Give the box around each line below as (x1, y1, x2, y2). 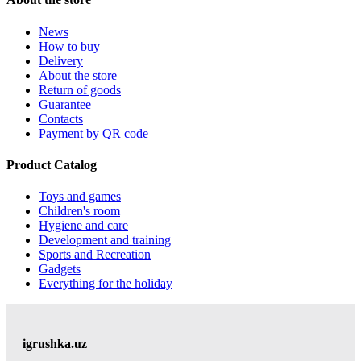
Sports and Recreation (39, 247, 151, 262)
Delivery (39, 53, 83, 68)
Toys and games (39, 189, 121, 204)
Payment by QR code (39, 126, 148, 140)
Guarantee (39, 97, 91, 111)
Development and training (39, 233, 171, 247)
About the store (39, 68, 117, 82)
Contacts (39, 111, 83, 126)
